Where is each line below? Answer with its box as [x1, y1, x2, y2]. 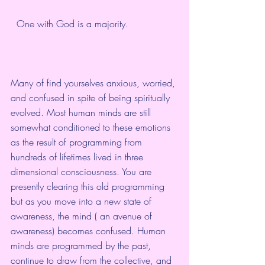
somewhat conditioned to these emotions [11, 121, 173, 134]
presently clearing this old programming [11, 180, 167, 193]
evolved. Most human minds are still [11, 106, 154, 119]
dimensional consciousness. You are [11, 165, 154, 179]
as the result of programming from [11, 135, 145, 149]
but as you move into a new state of [11, 195, 154, 208]
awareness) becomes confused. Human [11, 224, 169, 238]
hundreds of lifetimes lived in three [11, 150, 146, 164]
